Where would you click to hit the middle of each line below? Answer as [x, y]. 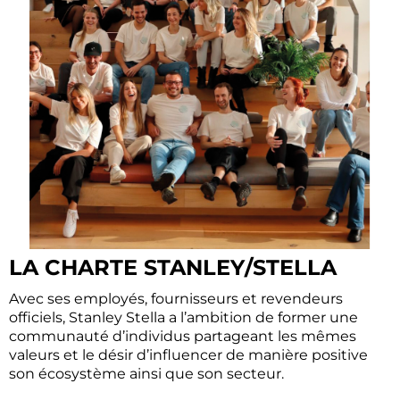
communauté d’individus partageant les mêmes [183, 336]
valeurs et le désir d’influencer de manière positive [188, 355]
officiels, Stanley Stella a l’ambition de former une [183, 317]
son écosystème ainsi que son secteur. [146, 374]
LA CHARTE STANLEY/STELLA [173, 267]
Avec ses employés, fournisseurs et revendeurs [176, 299]
